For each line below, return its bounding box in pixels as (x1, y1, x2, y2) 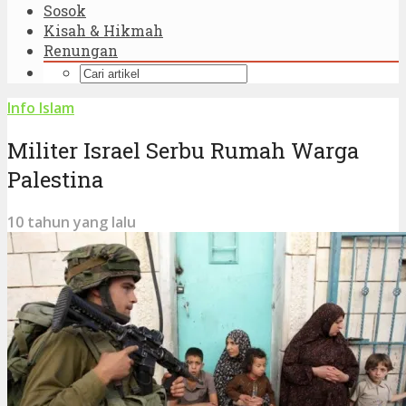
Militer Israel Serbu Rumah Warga (7, 135, 359, 165)
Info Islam (7, 98, 74, 118)
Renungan (43, 41, 118, 60)
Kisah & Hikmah (43, 21, 163, 40)
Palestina (7, 164, 103, 194)
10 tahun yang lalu (7, 211, 136, 232)
